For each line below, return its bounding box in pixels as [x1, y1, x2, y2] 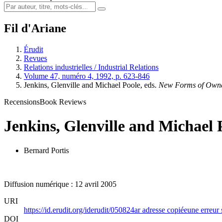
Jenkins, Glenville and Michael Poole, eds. [24, 80, 159, 89]
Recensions [4, 97, 40, 106]
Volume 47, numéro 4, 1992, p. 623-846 [24, 71, 150, 80]
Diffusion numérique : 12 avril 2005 [4, 179, 116, 188]
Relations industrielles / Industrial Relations [24, 62, 159, 71]
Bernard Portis [24, 146, 69, 155]
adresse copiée [142, 205, 187, 214]
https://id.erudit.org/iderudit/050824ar [24, 205, 142, 214]
